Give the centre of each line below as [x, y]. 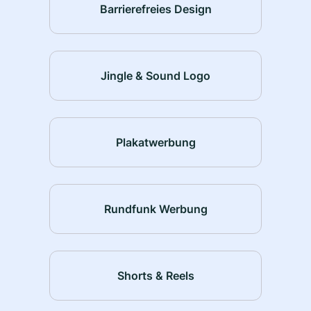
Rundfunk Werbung [155, 209]
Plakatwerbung [155, 142]
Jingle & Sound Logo [155, 75]
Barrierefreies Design [155, 9]
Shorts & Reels [155, 275]
